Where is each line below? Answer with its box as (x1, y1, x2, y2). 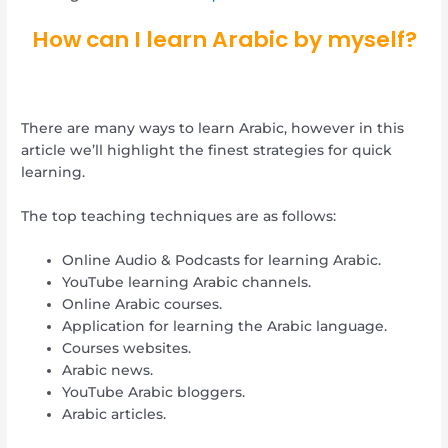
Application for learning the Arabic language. (62, 317, 388, 334)
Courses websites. (62, 339, 192, 356)
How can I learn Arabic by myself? (31, 24, 417, 56)
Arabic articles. (62, 405, 167, 422)
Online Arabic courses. (62, 295, 223, 312)
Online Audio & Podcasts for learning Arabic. (62, 251, 382, 268)
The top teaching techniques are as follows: (21, 208, 337, 225)
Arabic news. (62, 361, 154, 378)
